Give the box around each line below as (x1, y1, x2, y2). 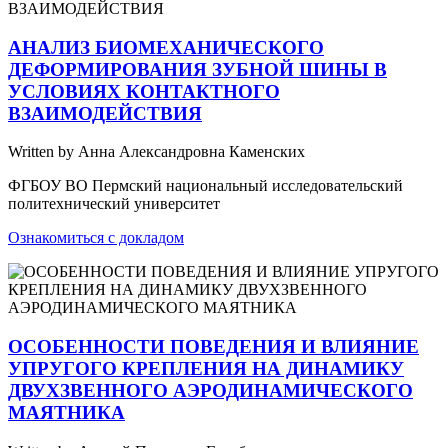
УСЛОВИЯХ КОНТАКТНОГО (8, 80, 280, 102)
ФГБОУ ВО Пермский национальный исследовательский (8, 177, 403, 195)
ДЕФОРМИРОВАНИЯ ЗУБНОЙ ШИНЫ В (8, 58, 387, 80)
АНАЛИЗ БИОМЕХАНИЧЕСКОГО (8, 36, 324, 58)
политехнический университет (8, 195, 220, 213)
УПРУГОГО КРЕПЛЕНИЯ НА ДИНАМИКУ (8, 358, 404, 380)
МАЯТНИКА (8, 402, 125, 424)
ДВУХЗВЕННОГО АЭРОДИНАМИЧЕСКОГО (8, 380, 413, 402)
